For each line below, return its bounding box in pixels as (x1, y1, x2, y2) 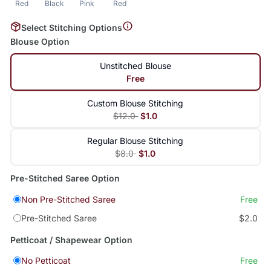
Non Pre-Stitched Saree (21, 194, 116, 205)
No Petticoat (21, 255, 71, 266)
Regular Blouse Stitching (87, 135, 184, 146)
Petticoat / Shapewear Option (10, 234, 132, 245)
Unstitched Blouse (99, 60, 171, 71)
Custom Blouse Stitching (87, 98, 184, 109)
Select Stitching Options (21, 22, 122, 33)
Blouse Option (10, 36, 70, 47)
